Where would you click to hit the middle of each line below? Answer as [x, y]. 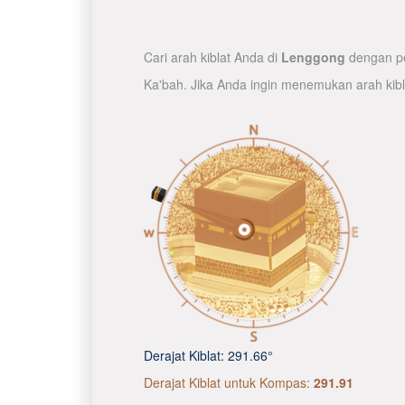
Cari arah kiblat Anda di [212, 57]
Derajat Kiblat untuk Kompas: [229, 382]
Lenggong [313, 57]
